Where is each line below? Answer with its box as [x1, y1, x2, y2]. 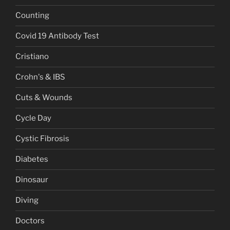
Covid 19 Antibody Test [15, 31, 99, 41]
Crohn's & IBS [15, 72, 65, 82]
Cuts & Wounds [15, 93, 72, 103]
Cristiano [15, 52, 49, 62]
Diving [15, 196, 39, 205]
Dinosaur [15, 175, 48, 185]
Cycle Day [15, 113, 51, 123]
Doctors [15, 216, 45, 226]
